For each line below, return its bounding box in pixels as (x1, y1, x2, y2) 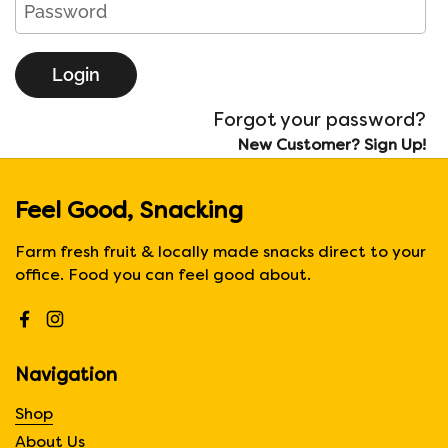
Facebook (24, 322, 103, 337)
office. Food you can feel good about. (15, 269, 311, 284)
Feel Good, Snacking (15, 201, 243, 223)
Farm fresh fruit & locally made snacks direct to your (15, 246, 426, 261)
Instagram (54, 322, 137, 337)
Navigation (15, 368, 117, 385)
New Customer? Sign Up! (237, 139, 426, 154)
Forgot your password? (213, 112, 426, 130)
